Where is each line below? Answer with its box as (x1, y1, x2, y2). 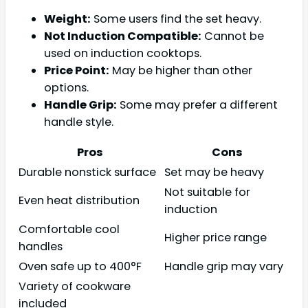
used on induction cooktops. (44, 45, 201, 61)
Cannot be (201, 27, 264, 44)
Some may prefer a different (117, 96, 278, 113)
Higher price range (164, 229, 267, 245)
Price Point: (44, 62, 109, 78)
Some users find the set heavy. (91, 10, 261, 27)
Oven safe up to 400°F (19, 258, 142, 274)
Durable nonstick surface (19, 164, 156, 180)
